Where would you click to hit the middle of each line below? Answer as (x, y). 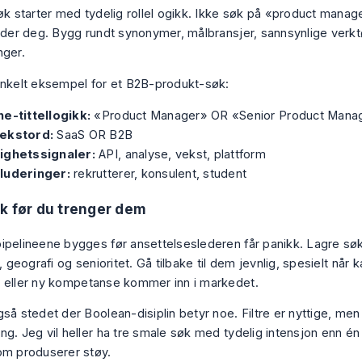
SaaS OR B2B (93, 135)
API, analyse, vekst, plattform (181, 154)
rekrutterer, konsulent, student (158, 173)
